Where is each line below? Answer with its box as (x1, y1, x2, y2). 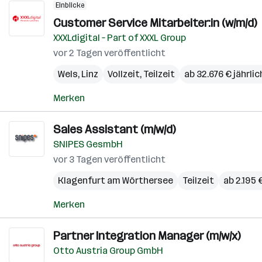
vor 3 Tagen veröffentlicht (53, 154, 166, 165)
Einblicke (56, 1, 84, 9)
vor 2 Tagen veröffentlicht (53, 47, 166, 58)
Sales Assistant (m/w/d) (53, 122, 175, 136)
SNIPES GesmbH (53, 139, 123, 150)
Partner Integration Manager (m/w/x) (53, 229, 240, 243)
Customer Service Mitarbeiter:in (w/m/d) (53, 16, 257, 30)
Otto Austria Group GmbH (53, 245, 163, 256)
